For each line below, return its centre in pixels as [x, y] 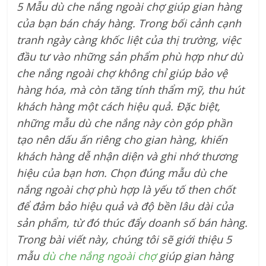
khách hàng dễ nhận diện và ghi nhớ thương [127, 156]
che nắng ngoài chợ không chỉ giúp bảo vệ [122, 73]
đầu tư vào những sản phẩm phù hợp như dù [130, 57]
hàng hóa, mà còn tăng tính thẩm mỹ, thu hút [131, 90]
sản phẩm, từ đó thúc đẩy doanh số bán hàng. [132, 223]
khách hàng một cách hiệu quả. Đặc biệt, [119, 107]
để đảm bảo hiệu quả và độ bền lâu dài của [125, 206]
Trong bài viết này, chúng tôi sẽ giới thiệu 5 [124, 240]
